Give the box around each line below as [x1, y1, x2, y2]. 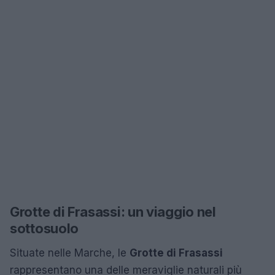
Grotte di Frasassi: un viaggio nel [10, 203, 216, 220]
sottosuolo [10, 220, 79, 236]
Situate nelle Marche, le [10, 246, 130, 259]
